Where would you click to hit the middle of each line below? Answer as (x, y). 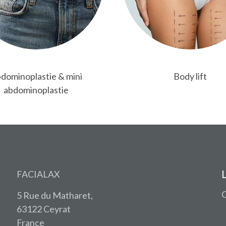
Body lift (190, 76)
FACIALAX (38, 174)
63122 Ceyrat (43, 209)
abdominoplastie (36, 90)
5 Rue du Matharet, (54, 195)
